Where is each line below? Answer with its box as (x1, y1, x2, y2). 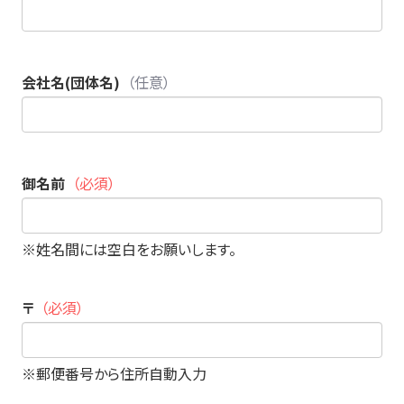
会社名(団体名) (21, 70, 120, 93)
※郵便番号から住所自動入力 (21, 362, 207, 384)
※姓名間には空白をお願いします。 (21, 237, 236, 260)
